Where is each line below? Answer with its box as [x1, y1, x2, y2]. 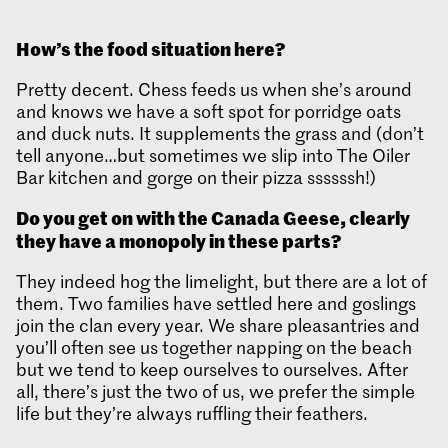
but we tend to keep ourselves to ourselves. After [16, 357, 408, 382]
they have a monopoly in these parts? [16, 227, 341, 254]
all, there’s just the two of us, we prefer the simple [16, 379, 415, 404]
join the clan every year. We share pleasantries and [16, 313, 420, 338]
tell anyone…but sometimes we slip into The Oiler [16, 143, 410, 168]
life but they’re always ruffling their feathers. [16, 401, 368, 426]
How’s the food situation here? [16, 35, 285, 62]
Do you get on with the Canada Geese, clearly [16, 204, 410, 231]
